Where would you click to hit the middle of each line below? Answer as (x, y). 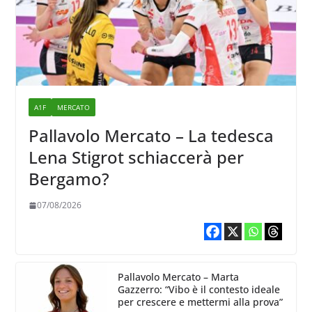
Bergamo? (69, 179)
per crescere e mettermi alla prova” (200, 302)
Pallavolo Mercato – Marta (178, 277)
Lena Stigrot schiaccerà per (136, 157)
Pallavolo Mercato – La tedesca (151, 136)
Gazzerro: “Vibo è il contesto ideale (198, 290)
